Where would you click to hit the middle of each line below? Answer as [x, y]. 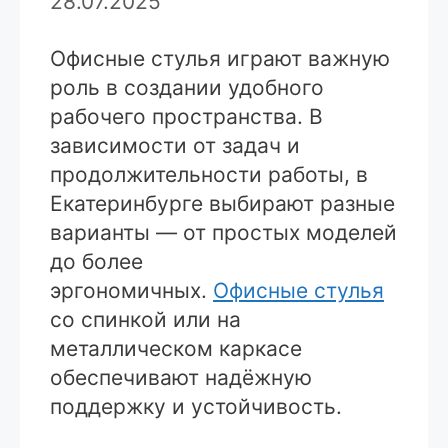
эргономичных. [131, 290]
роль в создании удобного [187, 87]
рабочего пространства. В [186, 116]
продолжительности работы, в [209, 174]
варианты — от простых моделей [223, 232]
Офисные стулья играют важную [220, 58]
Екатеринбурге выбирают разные [222, 203]
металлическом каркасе [176, 348]
